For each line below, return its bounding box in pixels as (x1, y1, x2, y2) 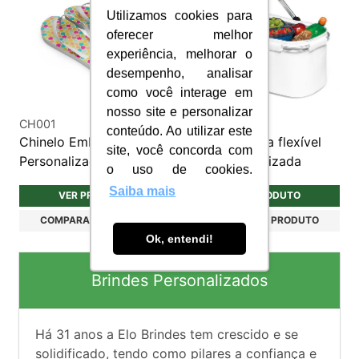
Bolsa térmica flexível (192, 133, 321, 150)
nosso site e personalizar (107, 104, 252, 119)
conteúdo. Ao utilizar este (107, 123, 252, 138)
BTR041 (192, 116, 233, 131)
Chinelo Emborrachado (19, 133, 159, 150)
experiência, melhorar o (107, 46, 252, 61)
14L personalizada (192, 152, 301, 169)
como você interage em (107, 85, 252, 99)
